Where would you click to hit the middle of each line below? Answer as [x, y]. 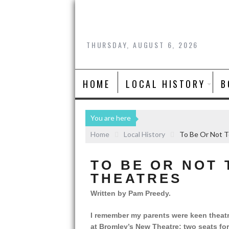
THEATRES [136, 178]
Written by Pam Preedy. [131, 193]
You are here [111, 118]
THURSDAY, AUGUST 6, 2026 [143, 45]
